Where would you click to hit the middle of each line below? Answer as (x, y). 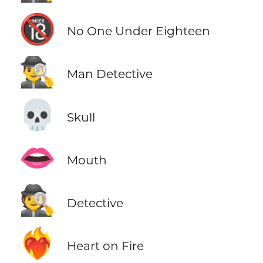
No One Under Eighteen (138, 31)
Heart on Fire (105, 245)
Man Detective (109, 74)
